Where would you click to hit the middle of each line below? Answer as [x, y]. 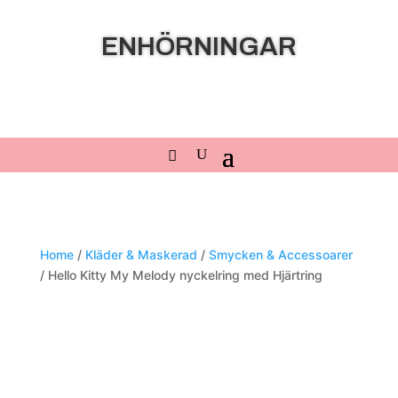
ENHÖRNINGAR [199, 47]
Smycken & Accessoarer [280, 255]
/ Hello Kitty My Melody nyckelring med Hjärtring [181, 275]
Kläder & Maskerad [141, 255]
